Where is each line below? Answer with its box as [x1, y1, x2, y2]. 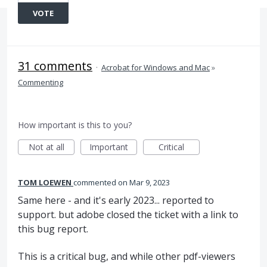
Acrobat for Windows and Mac [101, 62, 210, 73]
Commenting [18, 77, 63, 88]
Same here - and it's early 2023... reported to [18, 194, 214, 207]
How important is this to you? [18, 119, 132, 131]
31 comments [18, 58, 92, 74]
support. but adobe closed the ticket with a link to [18, 208, 238, 221]
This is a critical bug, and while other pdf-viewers [18, 250, 235, 263]
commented [73, 177, 118, 188]
